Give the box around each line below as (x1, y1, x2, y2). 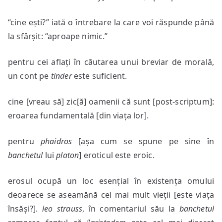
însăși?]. (8, 203, 42, 214)
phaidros (41, 136, 72, 147)
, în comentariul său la (82, 203, 179, 214)
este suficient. (71, 70, 127, 81)
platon (56, 150, 79, 161)
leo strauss (42, 203, 83, 214)
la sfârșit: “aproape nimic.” (8, 31, 108, 42)
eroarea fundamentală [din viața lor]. (8, 110, 149, 121)
